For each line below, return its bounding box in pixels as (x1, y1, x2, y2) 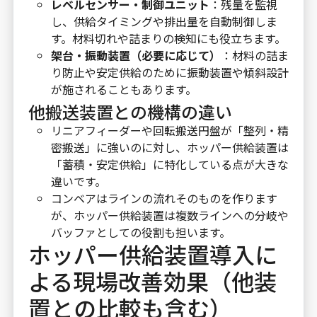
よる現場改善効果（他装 (28, 264, 277, 297)
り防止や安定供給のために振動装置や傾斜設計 (50, 63, 289, 81)
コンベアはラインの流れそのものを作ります (50, 189, 277, 207)
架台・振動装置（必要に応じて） (50, 46, 221, 64)
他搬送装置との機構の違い (28, 98, 232, 124)
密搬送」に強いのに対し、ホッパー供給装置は (50, 138, 289, 156)
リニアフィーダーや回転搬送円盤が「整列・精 (50, 121, 289, 139)
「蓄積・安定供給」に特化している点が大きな (50, 155, 289, 173)
